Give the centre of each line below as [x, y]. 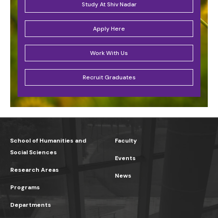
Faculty [126, 141]
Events [125, 158]
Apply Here [109, 29]
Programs [25, 188]
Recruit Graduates [109, 78]
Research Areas [35, 170]
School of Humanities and [48, 141]
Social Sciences [34, 153]
